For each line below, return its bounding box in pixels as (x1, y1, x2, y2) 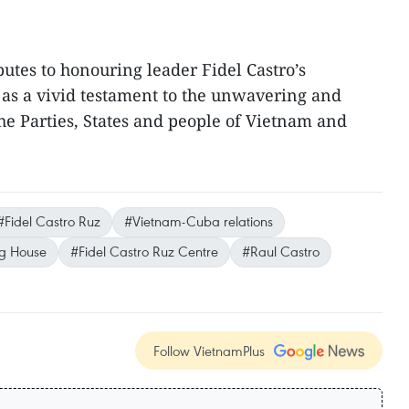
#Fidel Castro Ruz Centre (70, 242, 218, 260)
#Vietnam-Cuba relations (124, 212, 273, 230)
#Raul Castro (242, 242, 320, 260)
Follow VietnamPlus (153, 341, 265, 360)
